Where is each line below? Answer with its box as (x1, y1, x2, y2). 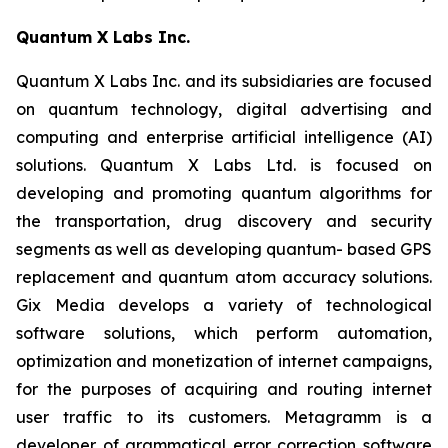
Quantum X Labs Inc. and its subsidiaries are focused (16, 71, 432, 91)
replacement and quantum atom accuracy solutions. (16, 267, 432, 287)
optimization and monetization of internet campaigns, (16, 351, 432, 371)
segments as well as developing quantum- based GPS (16, 239, 432, 259)
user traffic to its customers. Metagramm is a (16, 407, 432, 427)
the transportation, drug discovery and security (16, 211, 432, 231)
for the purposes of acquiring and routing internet (16, 379, 432, 399)
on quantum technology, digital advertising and (16, 99, 432, 119)
